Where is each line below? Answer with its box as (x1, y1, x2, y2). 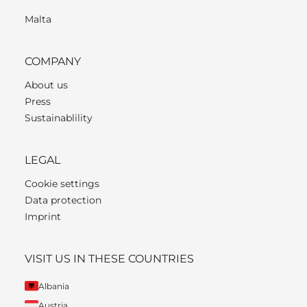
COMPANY (25, 54, 81, 68)
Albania (38, 280, 69, 291)
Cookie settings (25, 177, 99, 190)
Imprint (25, 210, 61, 223)
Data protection (25, 193, 101, 206)
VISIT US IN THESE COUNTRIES (25, 251, 194, 265)
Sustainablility (25, 111, 93, 124)
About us (25, 78, 68, 91)
